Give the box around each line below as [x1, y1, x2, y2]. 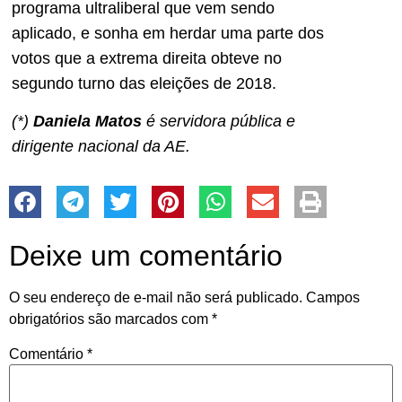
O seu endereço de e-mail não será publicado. [9, 289, 302, 305]
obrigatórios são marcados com [9, 310, 212, 327]
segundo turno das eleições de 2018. [12, 74, 276, 92]
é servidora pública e [142, 112, 295, 131]
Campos [306, 289, 360, 305]
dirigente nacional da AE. [12, 137, 190, 156]
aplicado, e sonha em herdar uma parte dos [12, 23, 324, 42]
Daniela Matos [33, 112, 142, 131]
